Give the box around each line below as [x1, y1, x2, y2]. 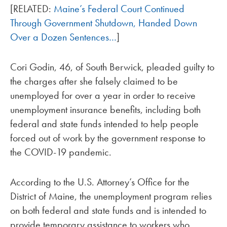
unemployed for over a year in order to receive [10, 89, 196, 102]
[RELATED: [10, 2, 54, 16]
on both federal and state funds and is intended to [10, 203, 206, 217]
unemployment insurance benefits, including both [10, 103, 201, 117]
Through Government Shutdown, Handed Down [10, 16, 197, 30]
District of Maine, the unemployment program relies [10, 189, 212, 203]
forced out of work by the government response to [10, 131, 205, 145]
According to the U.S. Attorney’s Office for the [10, 175, 190, 188]
